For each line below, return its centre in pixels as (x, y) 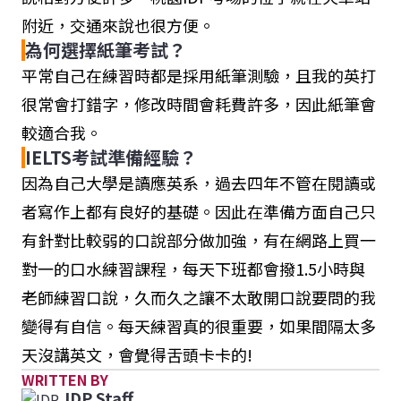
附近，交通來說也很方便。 (118, 25)
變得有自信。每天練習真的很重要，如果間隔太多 (199, 326)
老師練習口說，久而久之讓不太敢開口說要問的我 (199, 297)
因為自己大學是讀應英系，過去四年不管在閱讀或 (199, 183)
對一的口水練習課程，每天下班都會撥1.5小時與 (193, 269)
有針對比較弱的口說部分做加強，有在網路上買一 (199, 240)
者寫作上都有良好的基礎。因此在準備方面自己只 (199, 211)
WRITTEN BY (65, 380)
